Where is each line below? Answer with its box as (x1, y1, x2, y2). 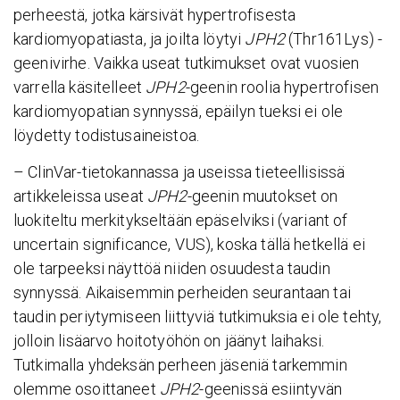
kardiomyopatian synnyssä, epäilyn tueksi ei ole (13, 102, 344, 121)
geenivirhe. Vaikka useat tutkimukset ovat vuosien (13, 54, 360, 73)
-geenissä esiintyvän (199, 379, 343, 398)
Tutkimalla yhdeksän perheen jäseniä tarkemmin (13, 354, 347, 374)
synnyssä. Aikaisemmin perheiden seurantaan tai (13, 282, 351, 302)
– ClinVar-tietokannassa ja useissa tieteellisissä (13, 162, 346, 181)
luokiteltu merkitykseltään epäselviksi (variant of (13, 210, 348, 229)
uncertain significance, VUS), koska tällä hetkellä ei (13, 234, 365, 254)
